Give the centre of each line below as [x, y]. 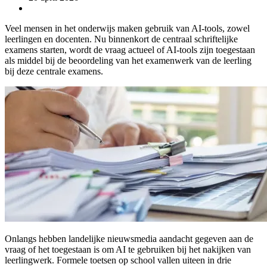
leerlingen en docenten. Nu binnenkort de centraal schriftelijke [121, 39]
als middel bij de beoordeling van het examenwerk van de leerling [128, 60]
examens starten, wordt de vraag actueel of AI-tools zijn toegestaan [130, 49]
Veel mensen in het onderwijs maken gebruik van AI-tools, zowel [127, 28]
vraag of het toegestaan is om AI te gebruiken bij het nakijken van [128, 249]
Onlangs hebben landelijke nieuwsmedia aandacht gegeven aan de [129, 238]
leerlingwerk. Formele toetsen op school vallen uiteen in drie [118, 260]
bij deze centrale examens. [54, 71]
